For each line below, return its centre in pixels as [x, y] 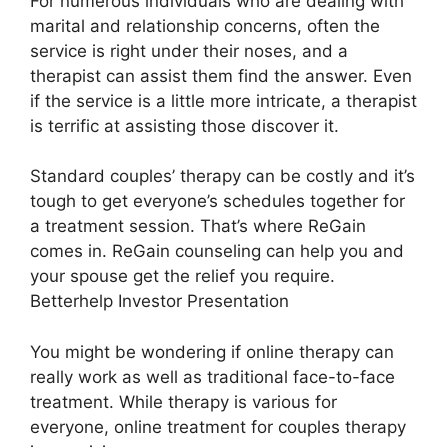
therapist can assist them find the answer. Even [221, 75]
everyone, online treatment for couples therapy [218, 426]
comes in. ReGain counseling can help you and [217, 251]
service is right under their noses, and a [189, 50]
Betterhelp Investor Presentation [159, 301]
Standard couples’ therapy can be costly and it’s [222, 176]
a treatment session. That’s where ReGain [198, 226]
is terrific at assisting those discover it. [184, 125]
